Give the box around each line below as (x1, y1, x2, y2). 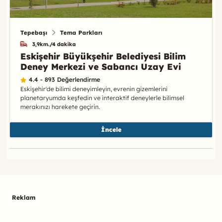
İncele (101, 126, 121, 134)
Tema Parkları (59, 29, 102, 37)
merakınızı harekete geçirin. (20, 103, 100, 111)
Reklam (11, 193, 36, 201)
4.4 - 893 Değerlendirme (28, 75, 100, 83)
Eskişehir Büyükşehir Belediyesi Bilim (20, 50, 186, 61)
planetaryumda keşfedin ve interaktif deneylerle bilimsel (20, 94, 184, 102)
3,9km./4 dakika (32, 41, 76, 48)
